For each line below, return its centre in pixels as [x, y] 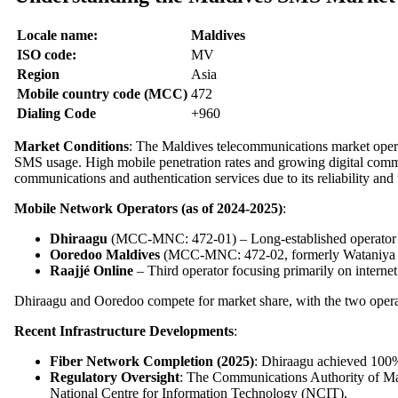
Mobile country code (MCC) [102, 94]
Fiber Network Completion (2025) [152, 362]
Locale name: [57, 36]
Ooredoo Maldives [105, 255]
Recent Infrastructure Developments [124, 331]
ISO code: [47, 55]
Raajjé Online [92, 271]
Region [38, 75]
